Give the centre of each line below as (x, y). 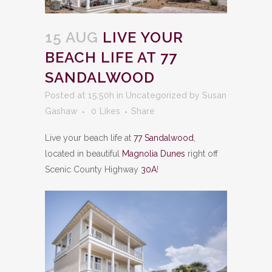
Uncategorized (156, 95)
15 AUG (72, 37)
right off (202, 153)
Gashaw (61, 111)
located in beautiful (83, 153)
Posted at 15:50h (80, 95)
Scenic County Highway (93, 169)
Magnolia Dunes (154, 153)
